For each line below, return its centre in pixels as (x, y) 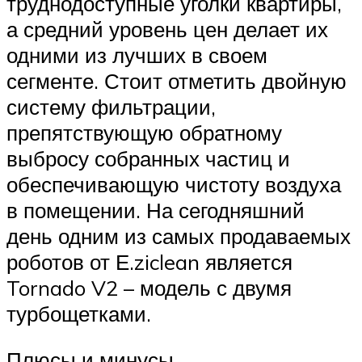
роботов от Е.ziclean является (149, 261)
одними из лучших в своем (137, 55)
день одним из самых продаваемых (179, 236)
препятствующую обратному (144, 132)
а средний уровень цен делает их (167, 29)
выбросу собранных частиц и (148, 158)
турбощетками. (79, 313)
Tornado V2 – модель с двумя (149, 287)
